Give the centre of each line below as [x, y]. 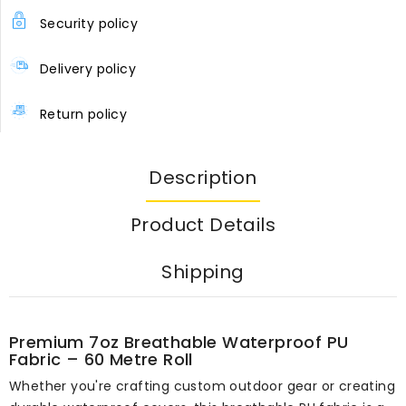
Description [203, 177]
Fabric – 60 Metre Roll [101, 359]
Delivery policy [88, 68]
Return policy [84, 114]
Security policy [89, 23]
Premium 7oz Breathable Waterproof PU [179, 342]
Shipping [203, 271]
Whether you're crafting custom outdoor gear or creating [202, 386]
